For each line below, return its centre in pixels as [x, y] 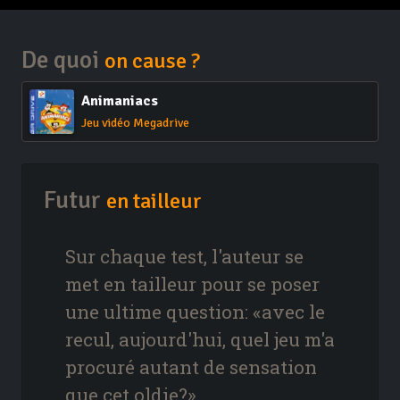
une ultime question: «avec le [195, 312]
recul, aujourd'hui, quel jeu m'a [200, 340]
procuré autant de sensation [191, 367]
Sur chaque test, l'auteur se [184, 257]
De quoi [63, 60]
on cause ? [152, 62]
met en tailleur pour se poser [192, 284]
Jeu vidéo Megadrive [135, 123]
